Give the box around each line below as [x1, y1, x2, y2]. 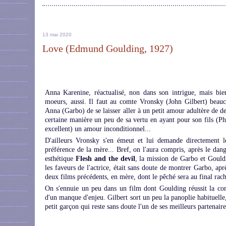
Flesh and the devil [73, 155, 135, 162]
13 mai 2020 [42, 32, 72, 37]
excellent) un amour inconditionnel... [45, 125, 151, 133]
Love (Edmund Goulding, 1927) [42, 43, 173, 54]
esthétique [45, 155, 73, 162]
